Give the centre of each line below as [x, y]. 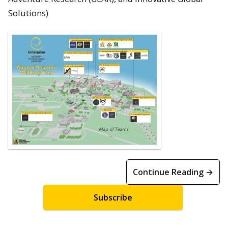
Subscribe [113, 197]
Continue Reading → [173, 172]
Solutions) [28, 13]
